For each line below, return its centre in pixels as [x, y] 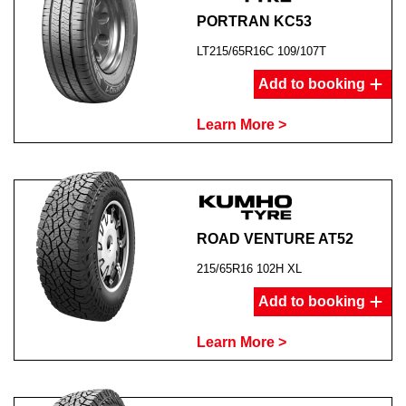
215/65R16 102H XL [249, 269]
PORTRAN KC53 [254, 21]
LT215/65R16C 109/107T [261, 51]
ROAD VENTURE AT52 [275, 239]
